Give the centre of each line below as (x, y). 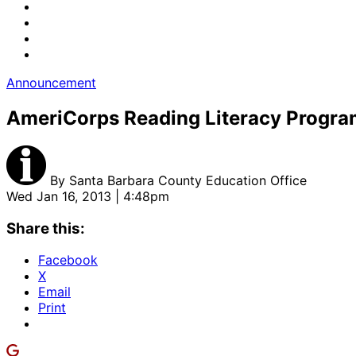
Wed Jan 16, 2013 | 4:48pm (88, 196)
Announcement (51, 83)
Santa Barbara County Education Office (188, 180)
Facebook (68, 260)
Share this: (46, 228)
